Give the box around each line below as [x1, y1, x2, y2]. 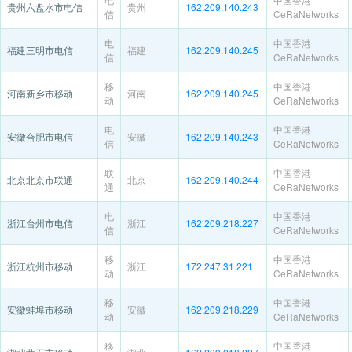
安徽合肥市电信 [7, 130, 73, 143]
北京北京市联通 [7, 173, 73, 186]
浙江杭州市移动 [7, 259, 73, 273]
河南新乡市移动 [7, 86, 73, 100]
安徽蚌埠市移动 [7, 302, 73, 316]
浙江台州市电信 [7, 216, 73, 229]
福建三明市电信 [7, 43, 73, 57]
